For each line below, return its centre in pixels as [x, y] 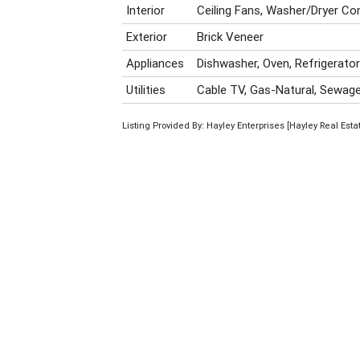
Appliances [155, 63]
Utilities [146, 90]
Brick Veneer [231, 37]
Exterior [147, 37]
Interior [146, 10]
